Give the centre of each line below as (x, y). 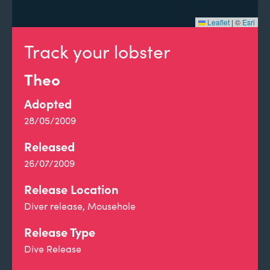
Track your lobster (97, 51)
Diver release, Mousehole (80, 206)
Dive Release (53, 249)
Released (49, 146)
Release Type (60, 232)
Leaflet (218, 22)
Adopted (48, 103)
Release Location (71, 189)
